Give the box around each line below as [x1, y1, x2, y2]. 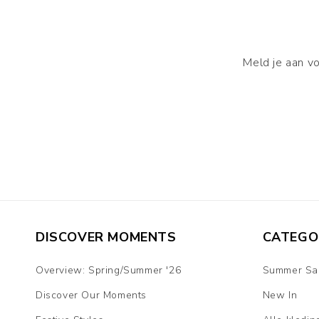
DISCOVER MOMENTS [36, 229, 177, 246]
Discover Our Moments [36, 288, 147, 303]
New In [262, 288, 298, 303]
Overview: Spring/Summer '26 [36, 263, 182, 278]
